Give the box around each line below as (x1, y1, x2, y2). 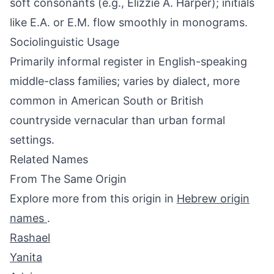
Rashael (10, 231, 50, 244)
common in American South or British (10, 94, 204, 107)
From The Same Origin (10, 172, 127, 185)
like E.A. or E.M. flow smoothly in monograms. (10, 16, 248, 29)
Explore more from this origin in (10, 192, 177, 205)
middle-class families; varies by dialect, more (10, 75, 240, 87)
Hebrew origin (177, 192, 250, 205)
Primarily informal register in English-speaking (10, 55, 247, 68)
